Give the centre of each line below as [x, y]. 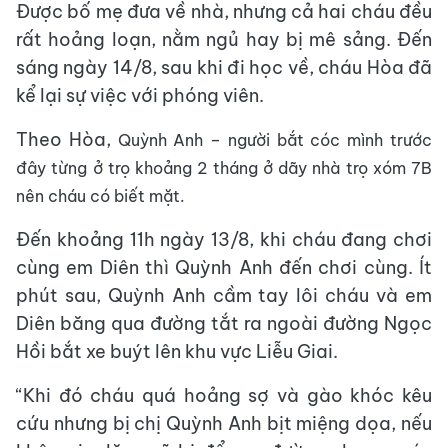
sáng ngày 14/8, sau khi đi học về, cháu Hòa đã [224, 67]
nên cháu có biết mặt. [102, 196]
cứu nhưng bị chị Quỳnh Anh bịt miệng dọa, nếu [224, 423]
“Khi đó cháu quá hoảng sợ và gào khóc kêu [224, 395]
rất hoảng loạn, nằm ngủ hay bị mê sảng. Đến [224, 39]
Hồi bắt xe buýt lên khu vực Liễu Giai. [177, 351]
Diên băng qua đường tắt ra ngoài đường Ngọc [224, 323]
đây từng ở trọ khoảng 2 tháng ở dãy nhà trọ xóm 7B [224, 168]
